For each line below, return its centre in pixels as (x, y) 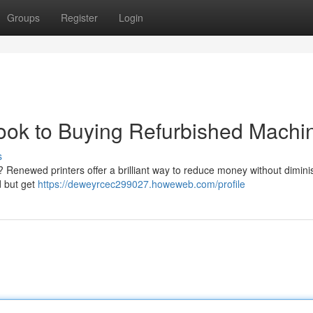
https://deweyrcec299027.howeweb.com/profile (141, 184)
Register (79, 17)
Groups (23, 17)
